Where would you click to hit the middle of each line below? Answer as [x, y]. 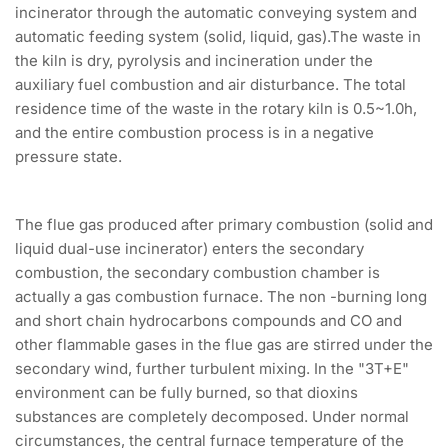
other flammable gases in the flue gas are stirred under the [224, 345]
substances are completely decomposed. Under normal [212, 417]
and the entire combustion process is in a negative [194, 133]
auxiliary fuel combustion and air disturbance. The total [210, 85]
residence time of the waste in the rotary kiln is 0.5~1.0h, [216, 109]
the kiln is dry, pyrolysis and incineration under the [194, 61]
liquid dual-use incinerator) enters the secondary [189, 249]
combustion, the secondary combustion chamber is [197, 273]
